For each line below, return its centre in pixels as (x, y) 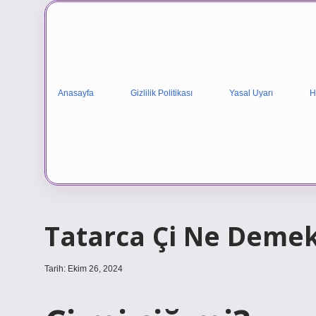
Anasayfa (76, 93)
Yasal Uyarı (251, 93)
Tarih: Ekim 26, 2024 (84, 269)
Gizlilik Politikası (162, 93)
